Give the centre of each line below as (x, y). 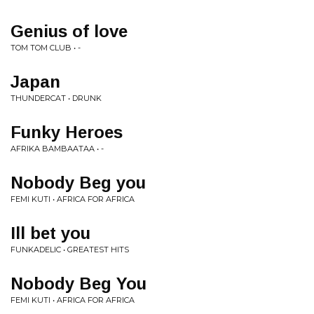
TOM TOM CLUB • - (46, 48)
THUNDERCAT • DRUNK (56, 98)
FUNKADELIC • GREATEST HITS (70, 250)
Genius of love (69, 31)
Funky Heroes (67, 132)
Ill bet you (50, 233)
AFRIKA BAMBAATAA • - (57, 149)
